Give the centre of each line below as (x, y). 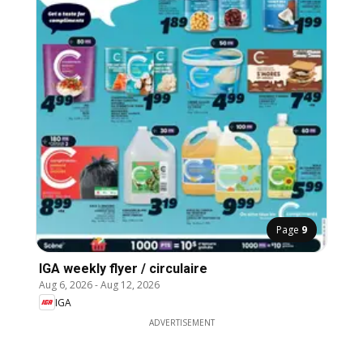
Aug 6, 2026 (66, 285)
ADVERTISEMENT (181, 323)
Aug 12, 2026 (130, 285)
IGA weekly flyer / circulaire (123, 269)
